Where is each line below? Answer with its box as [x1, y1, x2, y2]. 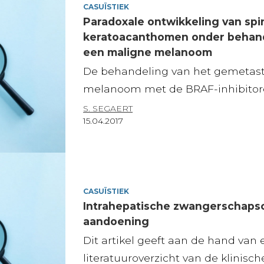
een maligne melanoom [83, 45, 213, 58]
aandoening [83, 214, 150, 227]
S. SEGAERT [83, 103, 133, 114]
